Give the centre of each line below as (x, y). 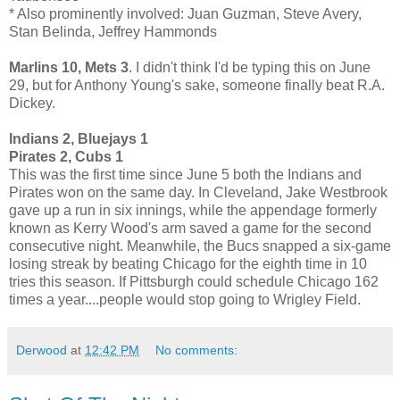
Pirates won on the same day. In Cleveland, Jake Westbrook (198, 193)
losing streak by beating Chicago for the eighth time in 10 (188, 264)
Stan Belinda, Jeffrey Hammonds (113, 32)
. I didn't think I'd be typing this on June (250, 68)
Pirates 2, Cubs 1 (66, 157)
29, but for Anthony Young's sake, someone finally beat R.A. (197, 86)
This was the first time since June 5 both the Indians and (185, 175)
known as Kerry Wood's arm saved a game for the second (190, 229)
